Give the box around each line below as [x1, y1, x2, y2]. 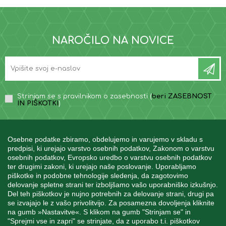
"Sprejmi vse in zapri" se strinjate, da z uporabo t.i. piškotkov [8, 217, 200, 225]
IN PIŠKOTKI [17, 100, 59, 107]
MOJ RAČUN [87, 190, 139, 199]
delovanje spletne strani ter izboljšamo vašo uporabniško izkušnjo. [8, 181, 218, 189]
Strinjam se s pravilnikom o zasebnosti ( [17, 93, 152, 100]
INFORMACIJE [84, 162, 142, 171]
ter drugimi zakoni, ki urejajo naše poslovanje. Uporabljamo [8, 162, 196, 171]
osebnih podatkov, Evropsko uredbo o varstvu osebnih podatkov [8, 153, 212, 161]
